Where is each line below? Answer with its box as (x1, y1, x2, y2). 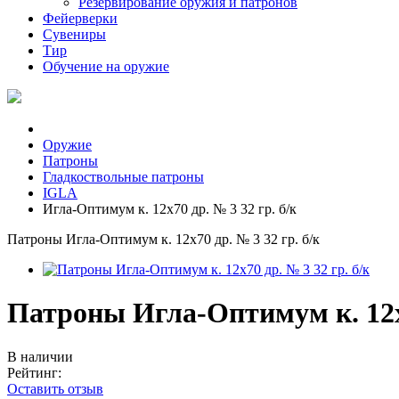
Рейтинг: (7, 364, 61, 380)
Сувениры (43, 27, 106, 42)
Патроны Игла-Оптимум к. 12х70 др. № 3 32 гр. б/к (7, 232, 320, 247)
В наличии (7, 348, 73, 364)
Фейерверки (43, 11, 118, 26)
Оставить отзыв (7, 380, 103, 396)
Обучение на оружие (43, 59, 169, 74)
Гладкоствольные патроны (43, 169, 204, 184)
